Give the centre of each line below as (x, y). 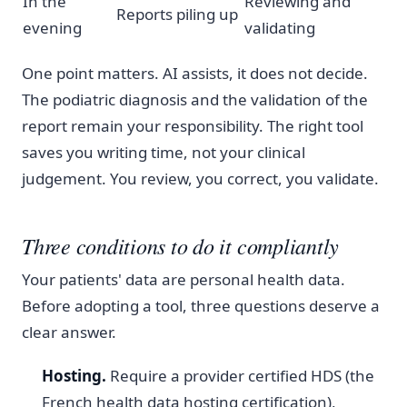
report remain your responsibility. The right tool (193, 125)
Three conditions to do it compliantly (181, 246)
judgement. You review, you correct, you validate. (200, 178)
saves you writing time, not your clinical (164, 152)
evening (52, 27)
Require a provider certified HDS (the (241, 376)
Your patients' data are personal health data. (184, 279)
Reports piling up (177, 14)
